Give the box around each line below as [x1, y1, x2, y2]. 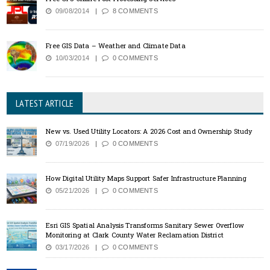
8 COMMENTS [108, 7, 158, 14]
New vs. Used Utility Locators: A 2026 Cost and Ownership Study [46, 126, 253, 136]
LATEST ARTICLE [16, 96, 74, 109]
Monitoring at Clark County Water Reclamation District [46, 230, 224, 239]
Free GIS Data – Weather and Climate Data [46, 40, 186, 50]
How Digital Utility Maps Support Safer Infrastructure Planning [46, 173, 247, 183]
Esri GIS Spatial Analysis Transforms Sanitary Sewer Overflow [46, 220, 245, 230]
